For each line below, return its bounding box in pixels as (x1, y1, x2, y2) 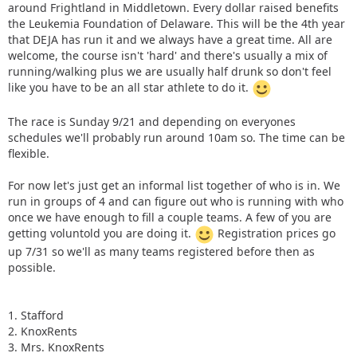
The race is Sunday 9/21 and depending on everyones (8, 113, 296, 129)
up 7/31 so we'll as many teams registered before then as (8, 243, 315, 259)
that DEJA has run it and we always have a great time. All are (8, 31, 332, 47)
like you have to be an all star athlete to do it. (8, 80, 252, 95)
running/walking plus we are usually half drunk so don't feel (8, 63, 331, 79)
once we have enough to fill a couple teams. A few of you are (8, 209, 331, 225)
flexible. (8, 145, 49, 161)
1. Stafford (8, 307, 64, 323)
